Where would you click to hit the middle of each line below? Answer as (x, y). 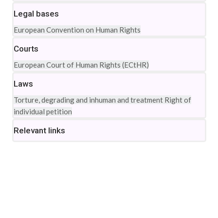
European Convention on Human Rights (77, 30)
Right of (178, 100)
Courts (26, 49)
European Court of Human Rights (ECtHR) (81, 65)
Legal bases (36, 14)
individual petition (43, 111)
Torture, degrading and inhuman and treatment (89, 100)
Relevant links (39, 130)
